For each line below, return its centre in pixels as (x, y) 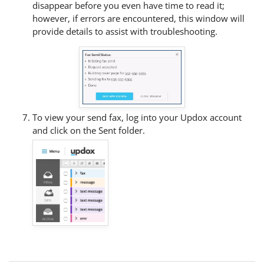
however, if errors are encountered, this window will (138, 19)
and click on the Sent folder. (89, 131)
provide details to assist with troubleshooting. (125, 32)
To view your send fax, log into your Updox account (137, 118)
